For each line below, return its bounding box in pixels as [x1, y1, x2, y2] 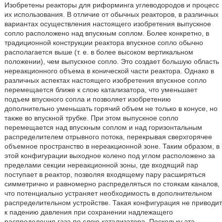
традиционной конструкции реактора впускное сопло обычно [4, 39, 203, 47]
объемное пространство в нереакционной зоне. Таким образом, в [4, 142, 220, 150]
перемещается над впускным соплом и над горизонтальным [4, 123, 202, 131]
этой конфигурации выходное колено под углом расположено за [4, 152, 215, 160]
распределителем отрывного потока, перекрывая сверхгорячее [4, 133, 212, 141]
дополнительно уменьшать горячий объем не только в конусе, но [4, 105, 218, 112]
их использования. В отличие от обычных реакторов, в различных [4, 10, 219, 18]
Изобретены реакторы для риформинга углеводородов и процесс [4, 1, 219, 9]
